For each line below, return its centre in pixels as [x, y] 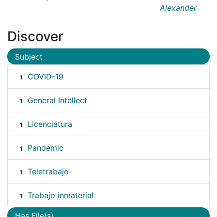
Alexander [178, 8]
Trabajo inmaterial [60, 195]
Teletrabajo [48, 172]
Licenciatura [50, 124]
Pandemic [45, 148]
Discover [35, 36]
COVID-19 [45, 77]
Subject [29, 56]
